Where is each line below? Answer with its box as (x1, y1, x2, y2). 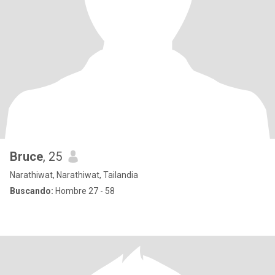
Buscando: (10, 186, 53, 196)
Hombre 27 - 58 (53, 186, 115, 196)
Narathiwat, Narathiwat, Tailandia (10, 170, 138, 180)
